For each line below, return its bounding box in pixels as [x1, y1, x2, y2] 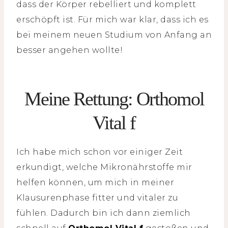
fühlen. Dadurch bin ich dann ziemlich [16, 208, 191, 218]
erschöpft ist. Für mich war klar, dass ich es [16, 15, 209, 25]
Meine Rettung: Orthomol [24, 88, 204, 110]
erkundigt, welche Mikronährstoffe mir [16, 162, 192, 173]
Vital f [93, 112, 135, 134]
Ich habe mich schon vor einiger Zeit [16, 147, 183, 157]
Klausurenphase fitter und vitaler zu [16, 193, 178, 203]
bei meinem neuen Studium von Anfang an [16, 30, 212, 40]
